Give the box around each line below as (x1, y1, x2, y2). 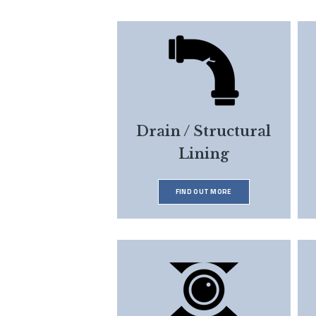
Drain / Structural (136, 123, 272, 140)
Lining (178, 145, 229, 163)
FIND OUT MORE (175, 186, 232, 197)
